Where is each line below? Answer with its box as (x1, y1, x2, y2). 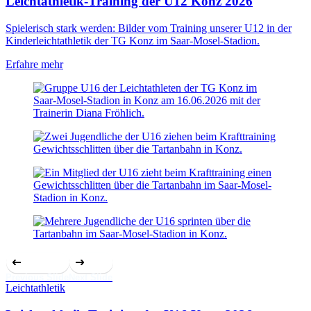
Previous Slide (6, 271, 69, 283)
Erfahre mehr (6, 58, 63, 70)
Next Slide (69, 271, 112, 283)
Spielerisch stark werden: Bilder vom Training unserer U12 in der (6, 22, 292, 34)
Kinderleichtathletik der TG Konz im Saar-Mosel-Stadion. (6, 34, 260, 47)
